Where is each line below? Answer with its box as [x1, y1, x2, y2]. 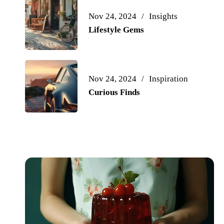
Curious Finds [88, 87, 140, 97]
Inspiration [148, 74, 188, 84]
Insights [148, 11, 177, 21]
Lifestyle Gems [88, 24, 144, 34]
